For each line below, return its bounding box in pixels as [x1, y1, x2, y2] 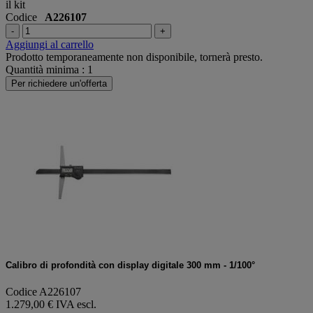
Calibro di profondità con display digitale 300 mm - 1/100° [6, 259, 255, 270]
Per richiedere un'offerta [11, 78, 107, 89]
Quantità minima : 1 [6, 63, 93, 75]
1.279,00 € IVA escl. [6, 298, 96, 311]
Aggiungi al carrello [6, 38, 94, 50]
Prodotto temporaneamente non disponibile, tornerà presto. [6, 50, 263, 63]
